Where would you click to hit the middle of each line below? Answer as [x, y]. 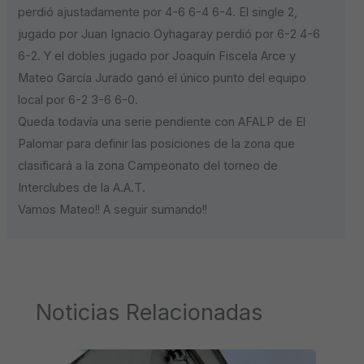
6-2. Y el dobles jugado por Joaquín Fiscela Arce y [157, 56]
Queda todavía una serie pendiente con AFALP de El [162, 122]
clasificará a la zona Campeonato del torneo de [148, 166]
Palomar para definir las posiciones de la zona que [157, 144]
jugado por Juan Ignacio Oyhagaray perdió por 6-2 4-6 [169, 35]
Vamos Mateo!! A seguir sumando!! [113, 210]
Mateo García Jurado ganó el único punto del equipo [162, 78]
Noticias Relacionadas [149, 312]
